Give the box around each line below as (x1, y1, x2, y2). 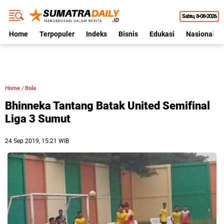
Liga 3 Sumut (5, 112, 70, 125)
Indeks (86, 30, 107, 38)
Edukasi (149, 30, 174, 38)
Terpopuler (39, 30, 74, 38)
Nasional (186, 30, 214, 38)
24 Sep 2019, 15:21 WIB (5, 137, 69, 144)
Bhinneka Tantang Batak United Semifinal (5, 99, 210, 112)
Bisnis (118, 30, 138, 38)
